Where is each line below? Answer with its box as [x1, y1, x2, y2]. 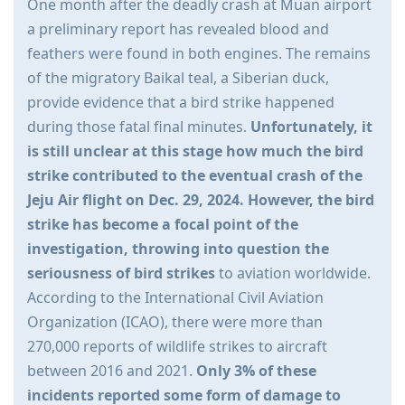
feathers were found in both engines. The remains [27, 43, 371, 64]
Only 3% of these [196, 361, 316, 381]
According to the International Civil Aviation [27, 287, 324, 308]
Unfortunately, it [250, 117, 372, 137]
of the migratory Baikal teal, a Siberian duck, [27, 68, 329, 89]
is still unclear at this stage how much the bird [27, 141, 363, 162]
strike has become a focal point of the [27, 214, 298, 235]
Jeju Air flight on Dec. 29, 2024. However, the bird [27, 190, 374, 211]
